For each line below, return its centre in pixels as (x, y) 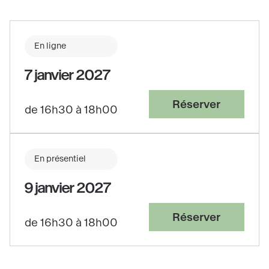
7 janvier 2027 (68, 75)
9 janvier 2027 (68, 188)
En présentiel (60, 159)
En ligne (50, 46)
